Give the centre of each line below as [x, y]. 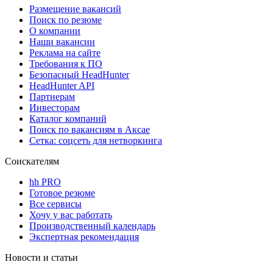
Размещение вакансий [75, 9]
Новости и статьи [41, 258]
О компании [55, 31]
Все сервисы [55, 204]
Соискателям [32, 161]
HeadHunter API [62, 86]
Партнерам [52, 97]
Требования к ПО [66, 64]
